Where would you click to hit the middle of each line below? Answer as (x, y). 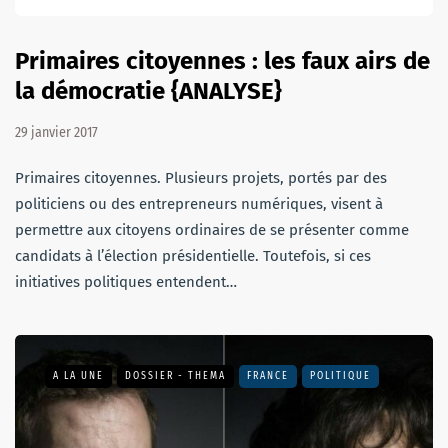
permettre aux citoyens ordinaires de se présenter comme (212, 229)
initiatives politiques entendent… (126, 281)
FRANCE (268, 375)
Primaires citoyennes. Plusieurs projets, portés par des (201, 177)
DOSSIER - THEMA (175, 375)
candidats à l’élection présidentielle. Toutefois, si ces (193, 255)
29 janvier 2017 (56, 132)
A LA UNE (78, 375)
